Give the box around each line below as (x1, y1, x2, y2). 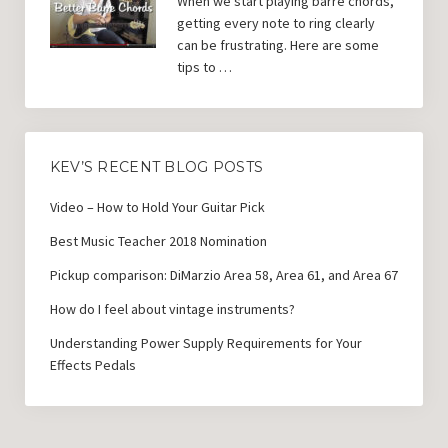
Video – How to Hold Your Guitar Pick (49, 198, 265, 217)
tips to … (176, 58, 232, 77)
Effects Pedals (49, 356, 136, 375)
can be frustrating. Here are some (176, 36, 379, 55)
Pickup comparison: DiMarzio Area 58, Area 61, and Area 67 (49, 266, 398, 285)
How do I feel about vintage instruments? (49, 300, 295, 319)
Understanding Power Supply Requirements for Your (49, 334, 362, 353)
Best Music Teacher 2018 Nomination (49, 232, 267, 251)
